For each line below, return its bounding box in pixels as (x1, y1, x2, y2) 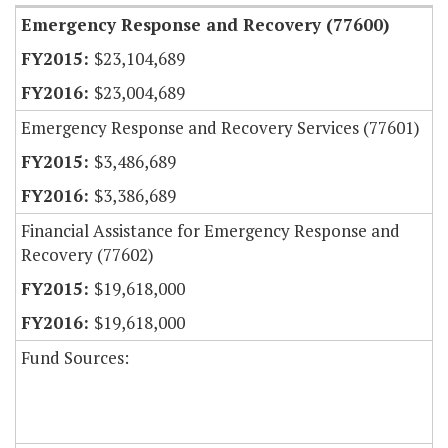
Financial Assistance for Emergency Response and (21, 219, 400, 243)
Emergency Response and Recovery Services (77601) (21, 116, 420, 140)
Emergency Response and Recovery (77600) (21, 13, 389, 37)
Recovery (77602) (21, 243, 154, 267)
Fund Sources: (21, 346, 129, 370)
